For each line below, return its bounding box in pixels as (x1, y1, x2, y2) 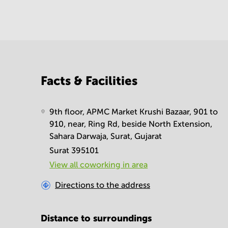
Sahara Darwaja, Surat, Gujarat (49, 132, 162, 140)
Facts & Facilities (41, 74, 137, 88)
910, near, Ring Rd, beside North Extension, (49, 120, 213, 128)
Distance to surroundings (41, 213, 152, 223)
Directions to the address (55, 181, 150, 189)
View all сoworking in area (49, 160, 148, 169)
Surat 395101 (49, 146, 99, 155)
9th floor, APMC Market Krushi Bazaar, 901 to (49, 107, 218, 116)
